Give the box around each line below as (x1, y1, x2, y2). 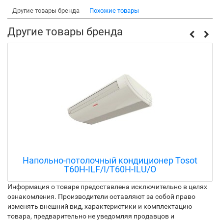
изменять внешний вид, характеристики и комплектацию (7, 202, 192, 210)
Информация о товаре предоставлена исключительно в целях (7, 183, 207, 191)
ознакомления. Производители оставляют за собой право (7, 192, 195, 200)
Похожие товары (89, 7, 139, 14)
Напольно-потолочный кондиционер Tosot (23, 155, 197, 165)
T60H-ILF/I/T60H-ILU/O (64, 164, 156, 174)
